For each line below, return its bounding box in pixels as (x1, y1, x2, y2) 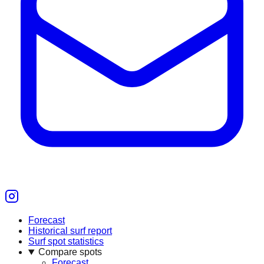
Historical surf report (28, 226, 112, 236)
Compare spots (38, 247, 102, 258)
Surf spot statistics (28, 236, 104, 247)
